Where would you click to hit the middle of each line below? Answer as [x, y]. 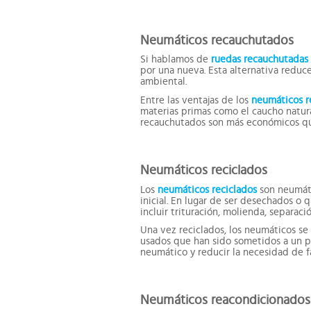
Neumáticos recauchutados [217, 40]
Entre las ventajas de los [196, 100]
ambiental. [163, 82]
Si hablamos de [176, 60]
